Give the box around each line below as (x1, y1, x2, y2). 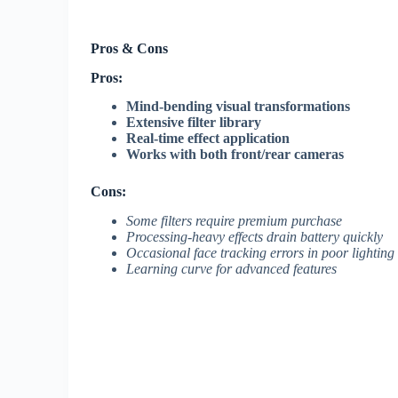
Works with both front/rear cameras (126, 147, 344, 163)
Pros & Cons (91, 40, 168, 56)
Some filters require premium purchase (126, 213, 342, 229)
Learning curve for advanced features (126, 261, 337, 277)
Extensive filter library (126, 115, 261, 131)
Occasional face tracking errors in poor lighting (126, 245, 394, 261)
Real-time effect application (126, 131, 290, 147)
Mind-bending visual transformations (126, 99, 350, 115)
